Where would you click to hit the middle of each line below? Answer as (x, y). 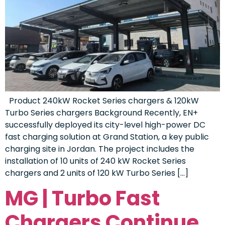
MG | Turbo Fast (82, 198)
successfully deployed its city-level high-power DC (105, 125)
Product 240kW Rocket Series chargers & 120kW (102, 100)
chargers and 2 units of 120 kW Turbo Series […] (97, 173)
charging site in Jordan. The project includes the (100, 149)
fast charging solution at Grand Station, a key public (107, 137)
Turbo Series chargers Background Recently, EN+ (101, 113)
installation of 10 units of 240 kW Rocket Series (95, 161)
